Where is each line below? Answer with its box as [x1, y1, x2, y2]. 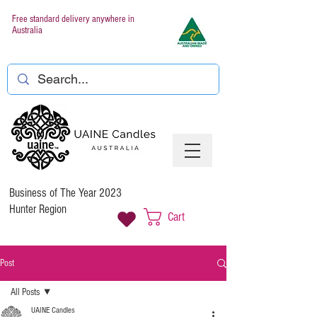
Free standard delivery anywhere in [12, 13, 134, 25]
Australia [12, 25, 42, 36]
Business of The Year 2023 [9, 186, 130, 200]
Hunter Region [9, 202, 67, 216]
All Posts [11, 287, 40, 298]
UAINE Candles [31, 306, 75, 315]
